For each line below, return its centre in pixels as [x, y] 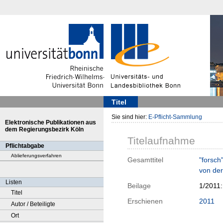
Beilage [139, 186]
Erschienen [145, 201]
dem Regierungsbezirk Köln [44, 129]
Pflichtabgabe [25, 146]
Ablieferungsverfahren [36, 156]
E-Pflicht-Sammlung [175, 117]
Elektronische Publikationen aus [51, 122]
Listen [14, 182]
